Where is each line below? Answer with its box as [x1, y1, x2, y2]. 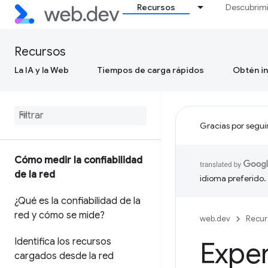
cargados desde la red [14, 250, 114, 262]
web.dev [200, 214, 230, 224]
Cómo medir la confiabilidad [14, 154, 142, 166]
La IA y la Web [14, 65, 69, 75]
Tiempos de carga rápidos [98, 65, 204, 75]
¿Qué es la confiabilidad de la [14, 195, 141, 207]
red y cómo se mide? [14, 209, 105, 221]
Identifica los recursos [14, 236, 111, 248]
